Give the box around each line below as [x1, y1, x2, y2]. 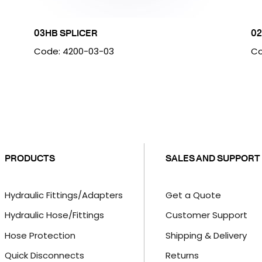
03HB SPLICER [33, 26, 98, 39]
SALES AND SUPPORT [165, 151, 260, 164]
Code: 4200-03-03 [33, 45, 114, 57]
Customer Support [165, 209, 247, 222]
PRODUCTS [4, 151, 55, 164]
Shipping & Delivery [165, 229, 247, 242]
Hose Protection [4, 229, 75, 242]
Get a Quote [165, 188, 221, 201]
